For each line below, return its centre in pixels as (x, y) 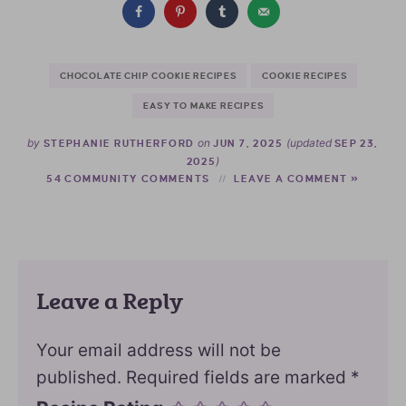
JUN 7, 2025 (248, 144)
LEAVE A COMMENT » (297, 179)
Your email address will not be (159, 350)
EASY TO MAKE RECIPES (204, 106)
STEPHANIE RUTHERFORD (119, 144)
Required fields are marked (239, 377)
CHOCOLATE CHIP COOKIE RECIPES (149, 76)
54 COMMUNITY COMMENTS (128, 179)
